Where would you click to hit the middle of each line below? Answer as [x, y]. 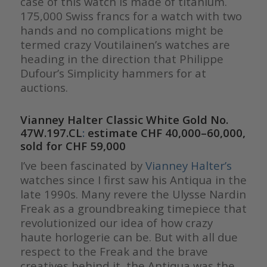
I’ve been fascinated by [83, 166]
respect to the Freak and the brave [114, 252]
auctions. [44, 88]
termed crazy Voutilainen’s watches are [125, 45]
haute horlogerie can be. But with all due [129, 237]
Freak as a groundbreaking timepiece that [133, 209]
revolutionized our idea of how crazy [116, 223]
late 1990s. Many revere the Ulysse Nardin [133, 194]
